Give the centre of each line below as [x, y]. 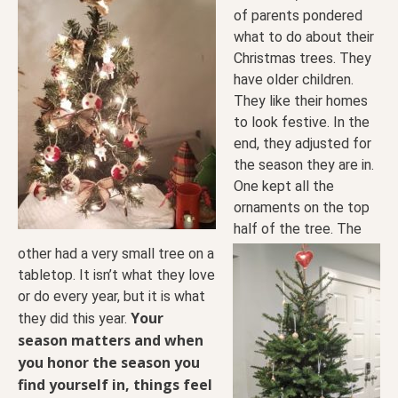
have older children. [294, 79]
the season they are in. [304, 164]
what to [260, 36]
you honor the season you [109, 362]
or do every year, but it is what [111, 296]
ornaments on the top [302, 207]
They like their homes [301, 100]
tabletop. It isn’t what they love [116, 275]
